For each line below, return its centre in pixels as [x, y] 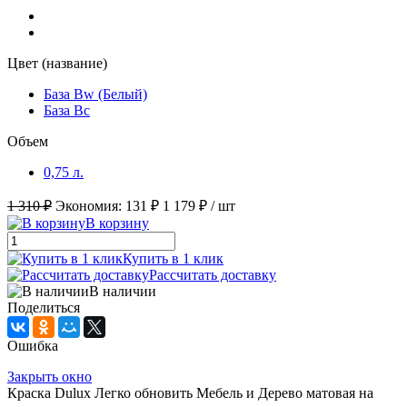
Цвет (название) [57, 64]
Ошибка [33, 346]
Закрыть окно [50, 377]
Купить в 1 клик [173, 259]
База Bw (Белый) [95, 94]
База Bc [67, 111]
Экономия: [90, 206]
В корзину [117, 223]
